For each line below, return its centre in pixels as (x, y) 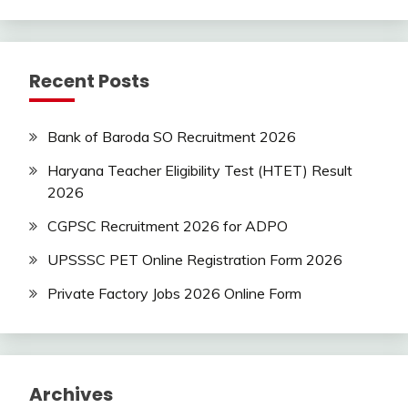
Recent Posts (89, 82)
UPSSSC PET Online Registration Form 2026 (195, 259)
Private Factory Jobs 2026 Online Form (174, 293)
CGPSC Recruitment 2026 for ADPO (168, 226)
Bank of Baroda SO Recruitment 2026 (172, 137)
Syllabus (45, 15)
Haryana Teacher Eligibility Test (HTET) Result (200, 171)
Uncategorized (64, 39)
